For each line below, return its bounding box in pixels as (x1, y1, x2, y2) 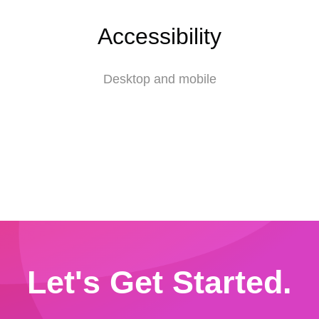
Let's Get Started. (27, 264, 292, 301)
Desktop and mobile (103, 71, 216, 86)
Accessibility (98, 23, 221, 49)
